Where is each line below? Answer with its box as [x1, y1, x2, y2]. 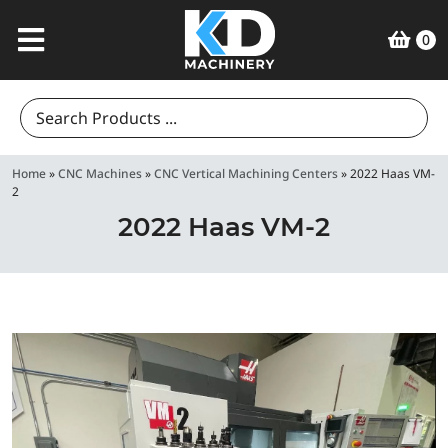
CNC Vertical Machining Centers [154, 165, 338, 182]
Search [19, 115, 58, 132]
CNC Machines [58, 165, 142, 182]
